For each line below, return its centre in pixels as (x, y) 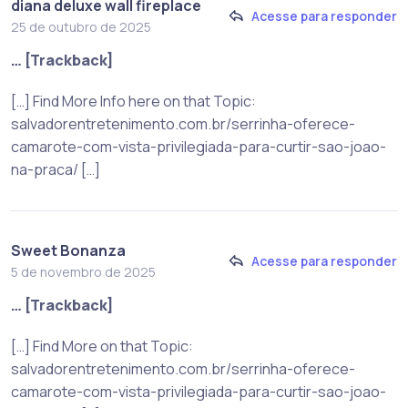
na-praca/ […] (56, 169)
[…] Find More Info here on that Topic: (133, 101)
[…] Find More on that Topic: (102, 346)
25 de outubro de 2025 (81, 26)
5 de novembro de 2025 (83, 271)
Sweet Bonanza (68, 250)
